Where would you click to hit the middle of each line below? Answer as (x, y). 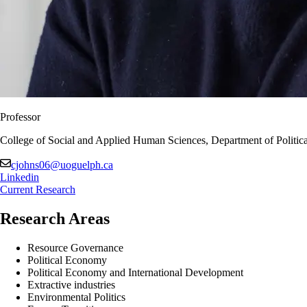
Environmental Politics (76, 297)
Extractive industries (71, 284)
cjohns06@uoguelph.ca (62, 164)
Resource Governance (75, 247)
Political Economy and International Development (135, 272)
